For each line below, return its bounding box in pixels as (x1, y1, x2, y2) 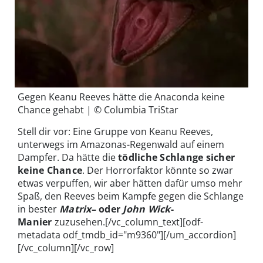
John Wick (123, 203, 171, 216)
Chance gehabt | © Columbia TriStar (18, 103, 178, 117)
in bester (18, 203, 59, 216)
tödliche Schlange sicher (118, 151, 235, 164)
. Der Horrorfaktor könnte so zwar (82, 164, 234, 177)
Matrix (59, 203, 92, 216)
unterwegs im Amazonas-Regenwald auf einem (18, 138, 224, 151)
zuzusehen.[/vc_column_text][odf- (52, 215, 203, 229)
